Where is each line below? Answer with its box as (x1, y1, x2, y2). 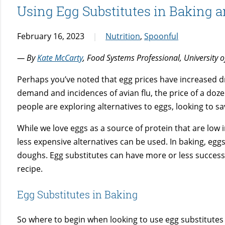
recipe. (17, 163, 43, 175)
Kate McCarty (37, 52, 83, 64)
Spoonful (144, 31, 179, 42)
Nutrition (105, 31, 141, 42)
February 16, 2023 (17, 31, 85, 42)
